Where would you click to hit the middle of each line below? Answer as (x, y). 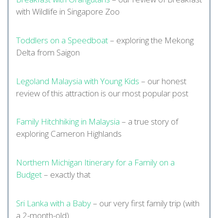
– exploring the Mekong (151, 40)
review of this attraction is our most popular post (102, 93)
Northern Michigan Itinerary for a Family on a (95, 163)
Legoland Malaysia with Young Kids (78, 81)
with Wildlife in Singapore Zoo (68, 12)
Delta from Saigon (48, 52)
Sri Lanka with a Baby (54, 203)
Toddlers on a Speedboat (62, 40)
